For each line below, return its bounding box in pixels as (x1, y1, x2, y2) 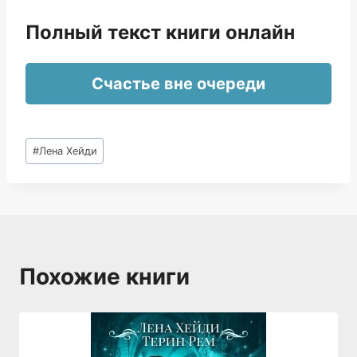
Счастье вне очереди (92, 74, 265, 93)
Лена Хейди (38, 144, 97, 157)
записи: (25, 155, 73, 171)
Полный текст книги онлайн (25, 21, 295, 44)
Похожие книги (19, 262, 190, 290)
